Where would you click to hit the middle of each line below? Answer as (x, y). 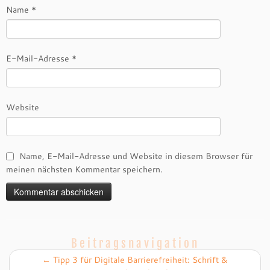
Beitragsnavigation (135, 243)
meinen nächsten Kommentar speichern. (84, 169)
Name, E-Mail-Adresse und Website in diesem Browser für (136, 156)
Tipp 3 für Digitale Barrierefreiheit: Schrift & (139, 260)
